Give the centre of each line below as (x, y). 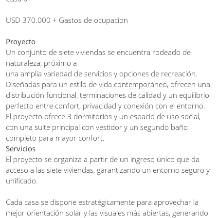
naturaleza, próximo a (41, 63)
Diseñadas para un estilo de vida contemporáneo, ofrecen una (108, 84)
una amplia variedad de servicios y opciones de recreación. (102, 73)
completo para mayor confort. (55, 137)
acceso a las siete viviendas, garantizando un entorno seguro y (108, 170)
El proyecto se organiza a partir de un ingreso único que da (103, 159)
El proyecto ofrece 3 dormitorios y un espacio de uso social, (103, 116)
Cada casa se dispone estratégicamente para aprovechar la (102, 202)
